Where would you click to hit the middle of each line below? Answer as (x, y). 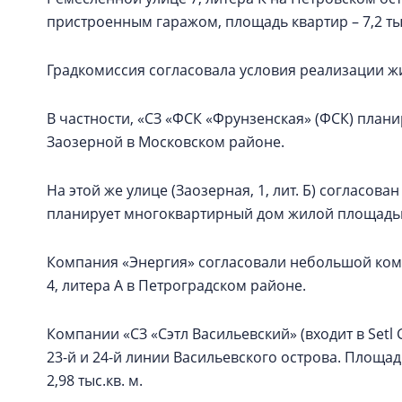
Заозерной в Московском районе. (166, 142)
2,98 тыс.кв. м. (95, 380)
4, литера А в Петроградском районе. (176, 285)
